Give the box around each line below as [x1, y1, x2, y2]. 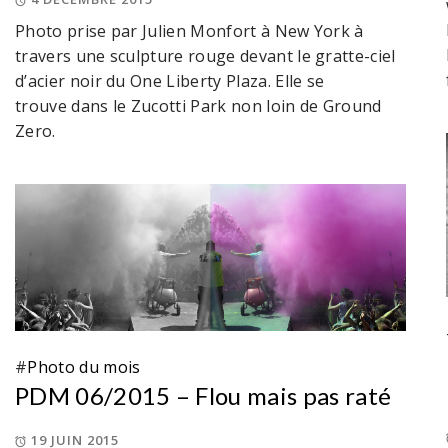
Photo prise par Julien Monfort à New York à [15, 20, 364, 43]
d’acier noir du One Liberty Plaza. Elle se [15, 70, 325, 93]
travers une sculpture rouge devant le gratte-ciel [15, 45, 396, 68]
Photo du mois [27, 356, 141, 379]
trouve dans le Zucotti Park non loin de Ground [15, 95, 382, 118]
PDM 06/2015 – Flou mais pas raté [15, 381, 392, 411]
